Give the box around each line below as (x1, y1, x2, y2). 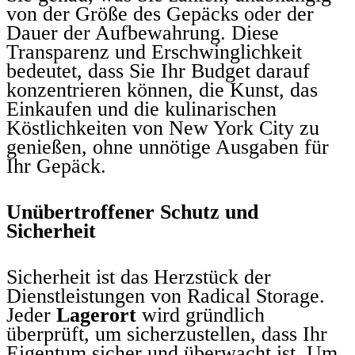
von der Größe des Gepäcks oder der (6, 2, 314, 25)
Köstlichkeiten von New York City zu (6, 116, 319, 139)
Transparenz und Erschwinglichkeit (6, 40, 302, 63)
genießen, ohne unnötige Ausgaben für (6, 135, 329, 158)
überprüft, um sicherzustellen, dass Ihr (6, 322, 327, 345)
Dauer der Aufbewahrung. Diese (6, 21, 279, 44)
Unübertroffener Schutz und (6, 200, 258, 223)
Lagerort (56, 303, 136, 326)
